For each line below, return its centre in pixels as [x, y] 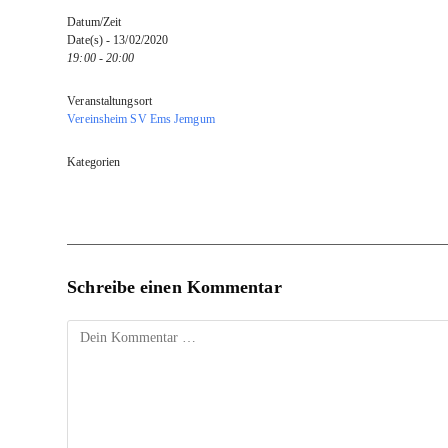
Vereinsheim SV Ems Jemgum [141, 119]
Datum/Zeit [94, 22]
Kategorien [94, 162]
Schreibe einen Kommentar [174, 287]
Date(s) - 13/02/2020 [118, 40]
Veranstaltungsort [109, 101]
